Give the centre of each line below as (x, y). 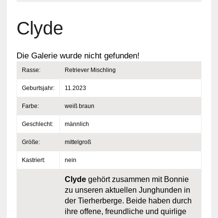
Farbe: (30, 106)
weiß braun (79, 106)
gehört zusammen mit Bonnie (137, 179)
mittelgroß (78, 142)
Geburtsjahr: (38, 88)
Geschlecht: (37, 124)
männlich (77, 124)
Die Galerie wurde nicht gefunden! (78, 56)
